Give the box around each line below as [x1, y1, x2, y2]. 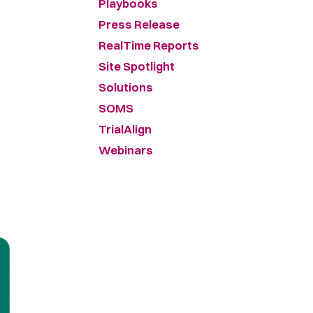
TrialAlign [99, 122, 152, 136]
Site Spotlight [99, 59, 175, 73]
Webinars [99, 143, 153, 157]
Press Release [99, 17, 180, 31]
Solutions [99, 80, 153, 94]
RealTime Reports [99, 38, 199, 52]
